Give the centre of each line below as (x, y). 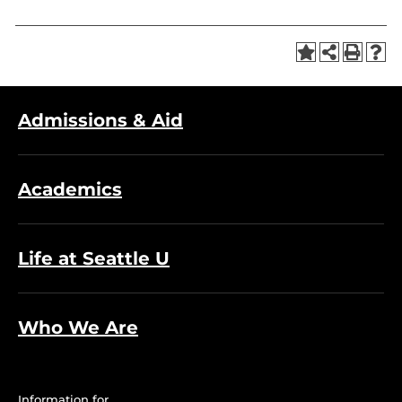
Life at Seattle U (94, 258)
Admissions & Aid (100, 120)
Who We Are (78, 328)
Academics (70, 189)
